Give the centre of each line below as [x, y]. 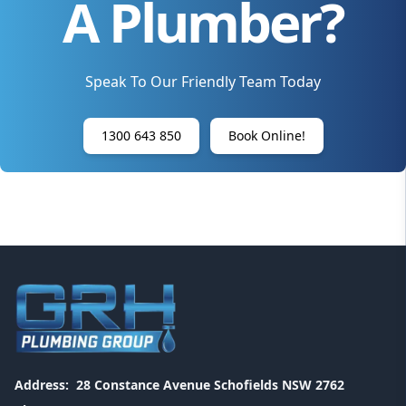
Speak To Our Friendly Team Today [203, 82]
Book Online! [266, 135]
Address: [42, 385]
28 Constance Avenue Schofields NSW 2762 [210, 385]
